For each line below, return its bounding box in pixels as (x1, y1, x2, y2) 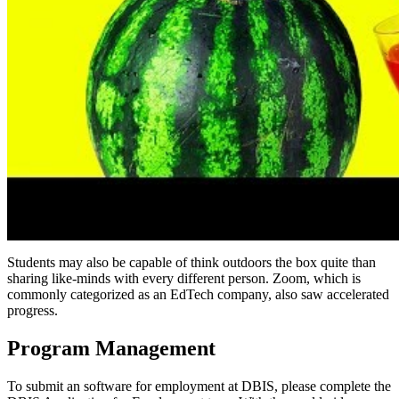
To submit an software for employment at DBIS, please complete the (7, 378, 391, 394)
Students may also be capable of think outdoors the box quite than (7, 255, 376, 271)
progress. (7, 303, 58, 319)
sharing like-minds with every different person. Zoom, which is (7, 271, 361, 287)
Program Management (7, 336, 216, 360)
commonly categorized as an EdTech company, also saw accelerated (7, 287, 389, 303)
